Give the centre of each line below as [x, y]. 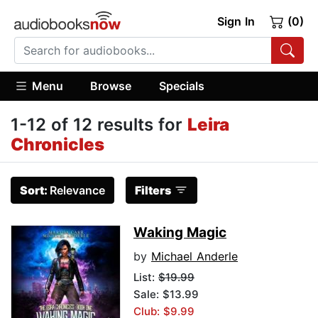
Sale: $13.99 [166, 295]
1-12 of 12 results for [99, 125]
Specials [181, 86]
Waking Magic [180, 233]
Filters [153, 191]
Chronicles [57, 145]
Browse [111, 86]
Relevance [77, 191]
